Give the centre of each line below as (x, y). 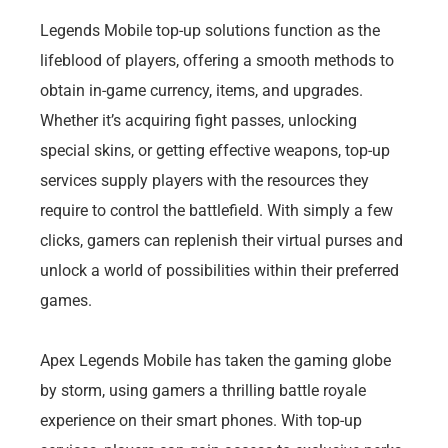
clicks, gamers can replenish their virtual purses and (221, 240)
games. (66, 300)
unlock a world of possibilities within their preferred (219, 270)
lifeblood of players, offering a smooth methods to (217, 60)
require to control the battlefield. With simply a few (216, 210)
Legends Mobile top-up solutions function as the (210, 30)
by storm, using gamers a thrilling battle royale (203, 390)
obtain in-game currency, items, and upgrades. (201, 90)
